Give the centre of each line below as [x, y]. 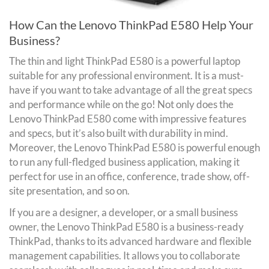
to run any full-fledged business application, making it [124, 162]
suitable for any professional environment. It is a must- [126, 75]
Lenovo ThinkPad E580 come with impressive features [128, 118]
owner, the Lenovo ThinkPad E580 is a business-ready [126, 226]
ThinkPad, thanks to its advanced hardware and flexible [130, 241]
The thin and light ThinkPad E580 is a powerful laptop [125, 61]
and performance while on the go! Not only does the [121, 104]
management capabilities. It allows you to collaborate [125, 255]
